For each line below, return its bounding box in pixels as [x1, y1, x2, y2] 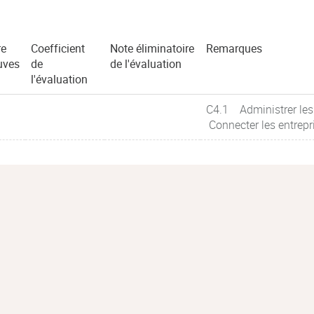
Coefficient [31, 41, 85, 56]
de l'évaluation [110, 56, 182, 71]
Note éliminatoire [110, 41, 194, 56]
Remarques [206, 41, 262, 56]
